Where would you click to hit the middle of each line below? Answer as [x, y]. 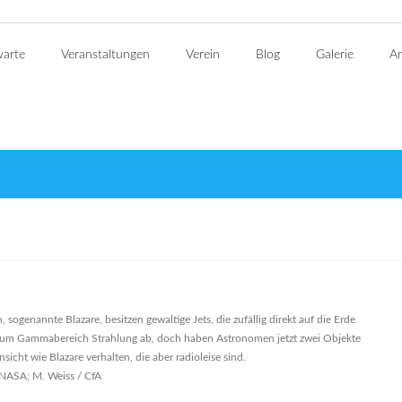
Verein [203, 55]
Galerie [335, 55]
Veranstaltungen [105, 55]
